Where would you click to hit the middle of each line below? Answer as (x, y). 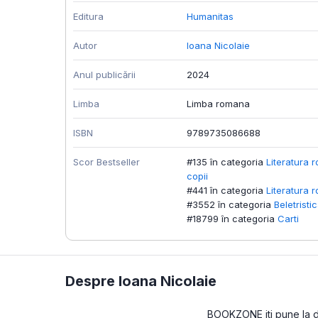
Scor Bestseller (106, 162)
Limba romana (218, 104)
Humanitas (210, 17)
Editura (88, 17)
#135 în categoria (225, 162)
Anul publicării (104, 75)
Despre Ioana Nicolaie (141, 281)
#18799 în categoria (231, 219)
